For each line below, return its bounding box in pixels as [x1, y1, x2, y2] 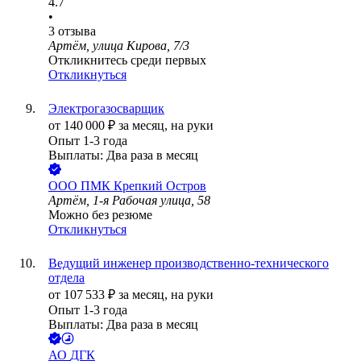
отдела [48, 271, 85, 285]
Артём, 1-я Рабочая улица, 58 [48, 193, 210, 208]
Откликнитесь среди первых [48, 53, 206, 68]
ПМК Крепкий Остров [81, 179, 206, 193]
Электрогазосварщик [48, 102, 164, 116]
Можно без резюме [48, 208, 152, 222]
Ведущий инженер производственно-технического [48, 256, 329, 271]
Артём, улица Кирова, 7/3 [48, 39, 189, 53]
